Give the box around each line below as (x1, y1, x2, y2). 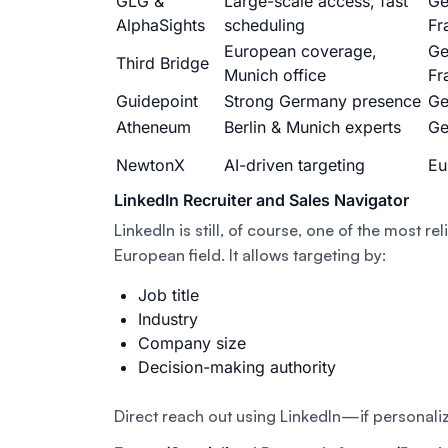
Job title (138, 284, 199, 305)
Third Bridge (116, 52, 209, 73)
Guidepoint (116, 90, 198, 111)
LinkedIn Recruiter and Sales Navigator (114, 189, 409, 210)
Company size (138, 332, 246, 353)
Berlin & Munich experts (224, 116, 401, 137)
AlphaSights (116, 14, 205, 35)
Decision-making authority (138, 356, 336, 377)
